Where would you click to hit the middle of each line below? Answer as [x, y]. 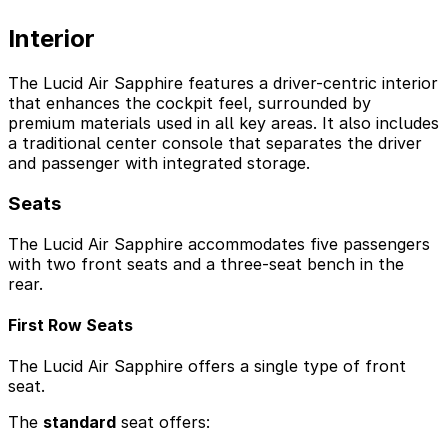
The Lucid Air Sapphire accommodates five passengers [219, 243]
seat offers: [163, 422]
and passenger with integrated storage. [159, 163]
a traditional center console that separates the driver [215, 143]
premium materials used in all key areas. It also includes [223, 123]
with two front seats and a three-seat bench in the [206, 263]
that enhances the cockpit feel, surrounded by [189, 103]
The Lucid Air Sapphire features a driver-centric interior [223, 83]
